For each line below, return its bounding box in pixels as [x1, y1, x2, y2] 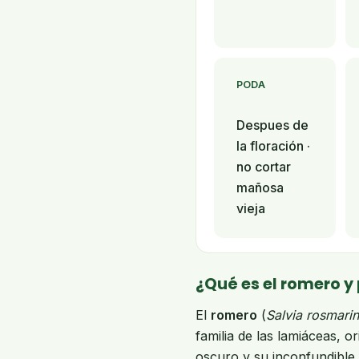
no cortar [236, 159, 291, 175]
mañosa [236, 179, 284, 196]
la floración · [236, 138, 310, 154]
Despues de [236, 117, 309, 133]
